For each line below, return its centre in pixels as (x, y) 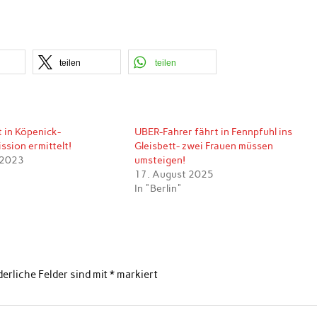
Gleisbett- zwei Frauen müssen (204, 146)
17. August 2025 (174, 174)
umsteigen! (160, 160)
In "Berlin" (158, 188)
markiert (137, 275)
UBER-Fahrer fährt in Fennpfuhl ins (214, 132)
